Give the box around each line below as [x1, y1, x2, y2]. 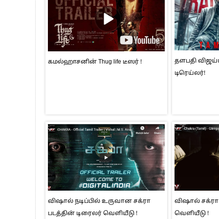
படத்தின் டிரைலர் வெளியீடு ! [48, 210, 137, 217]
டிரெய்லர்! [174, 69, 205, 77]
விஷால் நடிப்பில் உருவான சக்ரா [48, 197, 151, 205]
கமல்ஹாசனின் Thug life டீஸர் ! [48, 59, 142, 66]
